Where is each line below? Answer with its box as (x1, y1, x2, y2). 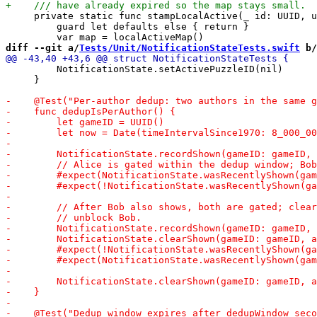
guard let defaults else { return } (6, 21, 249, 32)
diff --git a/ (6, 42, 79, 53)
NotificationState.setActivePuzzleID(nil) (6, 63, 283, 74)
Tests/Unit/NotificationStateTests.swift (79, 42, 300, 53)
